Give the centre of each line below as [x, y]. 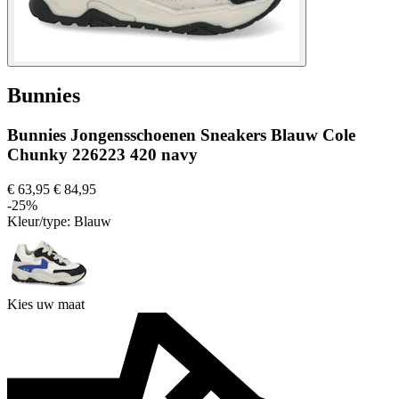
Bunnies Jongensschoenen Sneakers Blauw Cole [181, 135]
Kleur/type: [41, 222]
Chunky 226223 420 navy [102, 155]
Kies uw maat [46, 305]
